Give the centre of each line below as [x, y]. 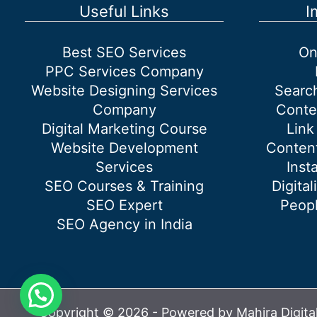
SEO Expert [124, 206]
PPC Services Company [124, 72]
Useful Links [124, 12]
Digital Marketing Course [124, 129]
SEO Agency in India [124, 225]
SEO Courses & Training [124, 186]
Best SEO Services [124, 53]
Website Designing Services [124, 91]
